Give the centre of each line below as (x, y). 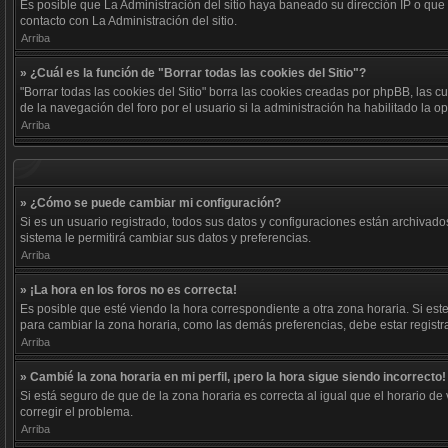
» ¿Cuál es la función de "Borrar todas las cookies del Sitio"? (193, 73)
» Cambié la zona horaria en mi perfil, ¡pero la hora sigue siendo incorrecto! (233, 377)
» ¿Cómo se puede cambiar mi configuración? (150, 203)
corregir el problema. (76, 412)
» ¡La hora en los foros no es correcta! (128, 290)
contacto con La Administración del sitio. (128, 21)
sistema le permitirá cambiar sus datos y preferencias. (165, 238)
